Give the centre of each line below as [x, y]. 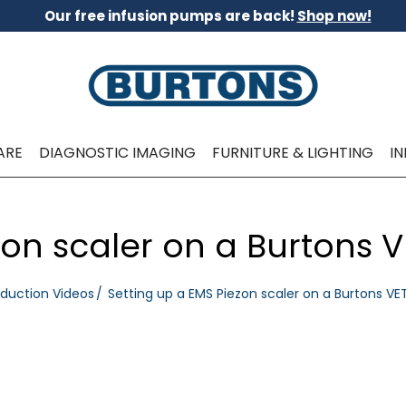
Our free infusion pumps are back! [170, 16]
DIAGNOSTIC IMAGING [117, 153]
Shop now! [334, 16]
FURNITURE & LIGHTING [292, 153]
